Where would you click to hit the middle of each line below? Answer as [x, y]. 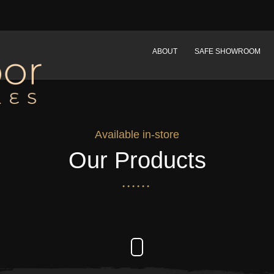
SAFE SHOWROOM [228, 51]
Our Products [137, 160]
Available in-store [137, 135]
